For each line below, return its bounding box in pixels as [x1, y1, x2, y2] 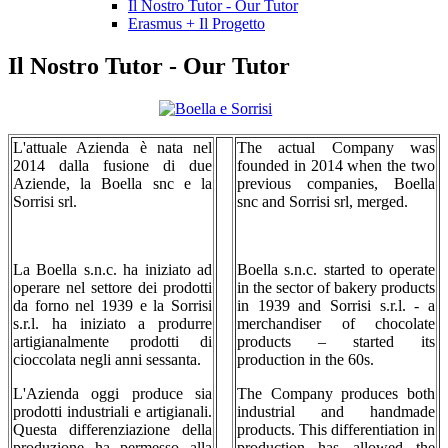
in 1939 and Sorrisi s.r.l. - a [237, 297, 435, 315]
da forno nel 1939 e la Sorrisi [13, 297, 212, 315]
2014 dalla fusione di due [13, 157, 212, 175]
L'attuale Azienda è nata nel [13, 139, 212, 157]
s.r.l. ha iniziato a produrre [13, 315, 212, 333]
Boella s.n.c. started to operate [237, 261, 435, 279]
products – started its [237, 333, 435, 351]
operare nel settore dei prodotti [13, 279, 212, 297]
